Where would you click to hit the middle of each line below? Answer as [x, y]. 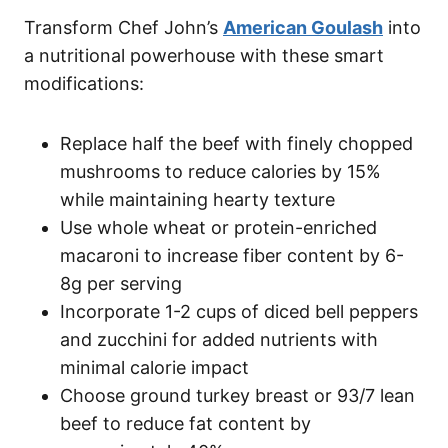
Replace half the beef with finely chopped [236, 143]
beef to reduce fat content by [185, 423]
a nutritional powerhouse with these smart [204, 55]
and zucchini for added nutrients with [219, 339]
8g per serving [121, 283]
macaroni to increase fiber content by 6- [232, 255]
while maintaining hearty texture [197, 199]
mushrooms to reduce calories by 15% [220, 171]
